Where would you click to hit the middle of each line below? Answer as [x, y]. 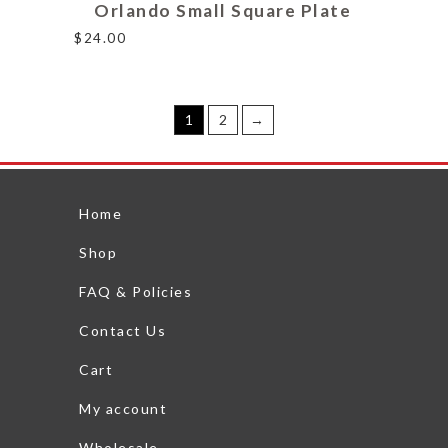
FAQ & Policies [135, 291]
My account [123, 408]
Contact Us [122, 330]
